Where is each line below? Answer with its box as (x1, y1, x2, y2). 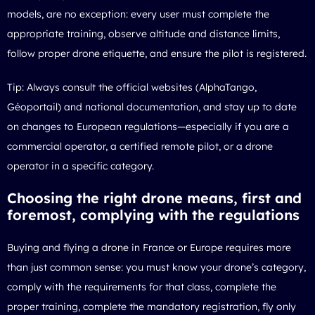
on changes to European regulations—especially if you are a (7, 120, 289, 133)
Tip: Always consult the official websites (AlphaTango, (7, 80, 257, 94)
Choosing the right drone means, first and (7, 188, 302, 207)
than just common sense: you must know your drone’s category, (7, 260, 306, 274)
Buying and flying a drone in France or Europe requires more (7, 240, 291, 254)
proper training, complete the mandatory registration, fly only (7, 300, 296, 313)
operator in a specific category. (7, 159, 154, 172)
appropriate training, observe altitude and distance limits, (7, 27, 280, 40)
